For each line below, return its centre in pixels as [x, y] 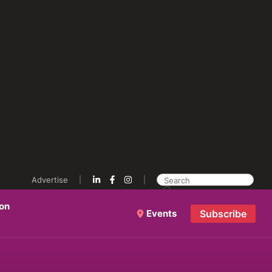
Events [161, 213]
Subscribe [223, 213]
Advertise [50, 180]
